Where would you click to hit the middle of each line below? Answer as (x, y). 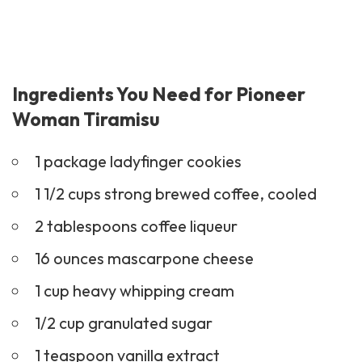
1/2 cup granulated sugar (123, 323)
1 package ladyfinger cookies (138, 162)
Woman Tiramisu (86, 120)
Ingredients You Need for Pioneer (159, 95)
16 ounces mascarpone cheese (144, 259)
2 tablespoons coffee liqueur (136, 226)
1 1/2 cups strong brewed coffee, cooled (175, 194)
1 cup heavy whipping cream (134, 291)
